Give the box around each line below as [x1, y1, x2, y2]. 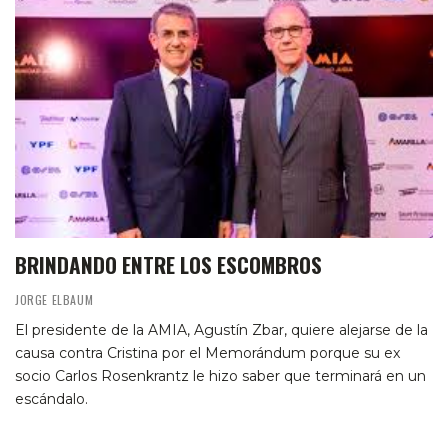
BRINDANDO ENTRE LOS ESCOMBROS [15, 248, 322, 280]
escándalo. [15, 389, 88, 408]
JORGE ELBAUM [15, 290, 94, 308]
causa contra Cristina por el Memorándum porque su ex [15, 343, 400, 362]
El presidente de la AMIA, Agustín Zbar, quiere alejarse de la [15, 320, 428, 339]
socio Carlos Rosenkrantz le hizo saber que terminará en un [15, 366, 426, 385]
